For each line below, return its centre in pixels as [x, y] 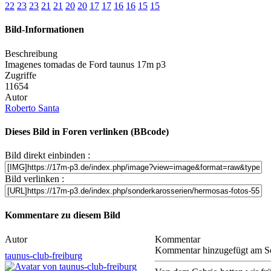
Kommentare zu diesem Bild [63, 215]
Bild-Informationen [44, 30]
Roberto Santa [32, 108]
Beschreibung [31, 53]
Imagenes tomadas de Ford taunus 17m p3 [85, 64]
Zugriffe [21, 75]
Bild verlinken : [34, 179]
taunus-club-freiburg [44, 255]
